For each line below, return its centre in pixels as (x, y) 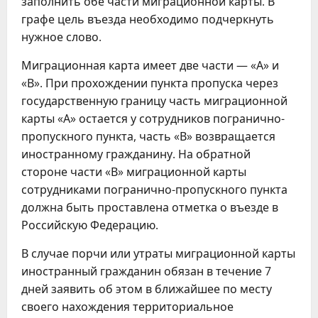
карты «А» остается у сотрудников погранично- (153, 119)
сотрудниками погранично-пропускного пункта (154, 190)
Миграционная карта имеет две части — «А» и (150, 65)
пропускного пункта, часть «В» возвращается (148, 136)
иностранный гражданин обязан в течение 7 (146, 271)
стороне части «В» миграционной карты (134, 172)
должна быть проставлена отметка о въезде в (150, 207)
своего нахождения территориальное (127, 307)
